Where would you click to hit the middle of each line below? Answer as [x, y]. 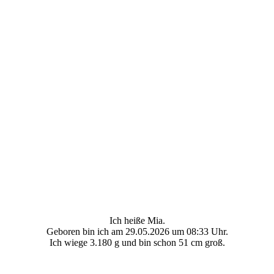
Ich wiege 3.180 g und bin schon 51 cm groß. [137, 242]
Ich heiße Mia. [137, 220]
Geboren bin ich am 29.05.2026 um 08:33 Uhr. [137, 231]
